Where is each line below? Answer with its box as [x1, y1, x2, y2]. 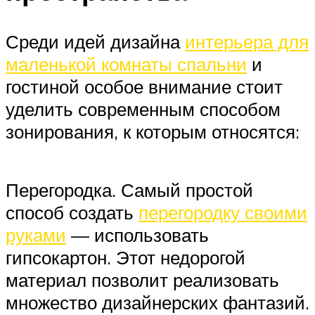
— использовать [66, 224, 209, 247]
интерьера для [185, 30, 309, 53]
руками [6, 224, 66, 247]
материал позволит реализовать [6, 269, 279, 292]
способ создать [6, 201, 139, 224]
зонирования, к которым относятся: [6, 120, 300, 143]
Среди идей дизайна [6, 30, 185, 53]
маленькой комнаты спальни [6, 52, 247, 75]
